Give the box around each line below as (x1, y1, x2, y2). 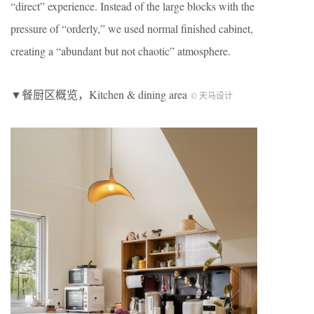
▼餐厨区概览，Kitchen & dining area (11, 87, 191, 102)
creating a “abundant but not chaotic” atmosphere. (11, 43, 231, 59)
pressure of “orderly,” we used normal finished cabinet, (11, 21, 253, 36)
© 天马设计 (191, 90, 233, 102)
